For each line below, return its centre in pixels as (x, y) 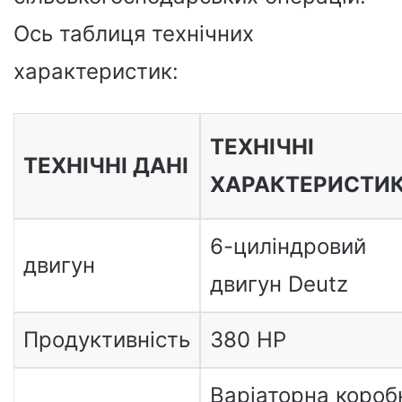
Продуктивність (106, 339)
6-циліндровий (288, 246)
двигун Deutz (279, 284)
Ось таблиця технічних (134, 33)
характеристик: (96, 71)
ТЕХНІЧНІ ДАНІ (105, 165)
